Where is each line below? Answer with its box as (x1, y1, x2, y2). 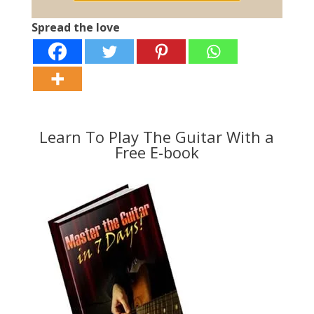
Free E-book (114, 142, 199, 163)
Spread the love (31, 20, 120, 36)
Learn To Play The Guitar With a (39, 126, 275, 148)
